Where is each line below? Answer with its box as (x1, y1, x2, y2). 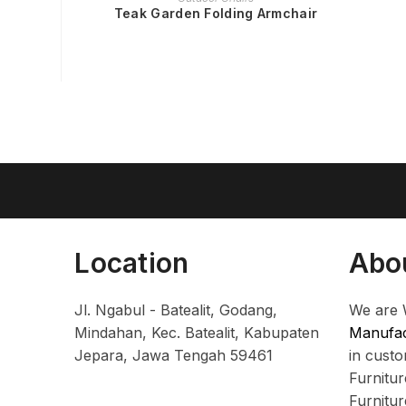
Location (74, 246, 189, 279)
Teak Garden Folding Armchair (113, 5, 318, 22)
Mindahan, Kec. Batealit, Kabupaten (74, 323, 320, 342)
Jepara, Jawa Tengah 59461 (74, 345, 274, 364)
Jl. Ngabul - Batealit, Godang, (74, 300, 278, 319)
